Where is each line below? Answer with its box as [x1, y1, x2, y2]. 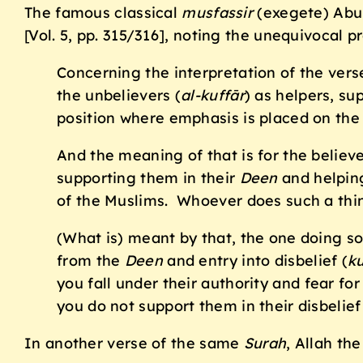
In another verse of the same [24, 334, 244, 353]
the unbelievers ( [57, 86, 181, 105]
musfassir [181, 3, 258, 23]
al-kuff [181, 86, 230, 105]
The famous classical [24, 3, 182, 23]
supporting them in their [57, 169, 240, 188]
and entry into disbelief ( [162, 251, 348, 271]
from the [57, 251, 125, 271]
